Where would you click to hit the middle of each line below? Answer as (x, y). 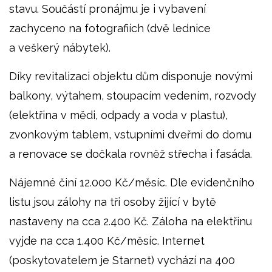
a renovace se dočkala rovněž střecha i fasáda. (131, 154)
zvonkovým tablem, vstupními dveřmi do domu (130, 134)
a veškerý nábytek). (60, 47)
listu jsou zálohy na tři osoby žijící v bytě (113, 202)
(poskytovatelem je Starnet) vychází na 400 (122, 260)
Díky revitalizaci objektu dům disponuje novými (131, 76)
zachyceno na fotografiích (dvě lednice (110, 28)
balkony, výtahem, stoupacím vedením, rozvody (133, 95)
